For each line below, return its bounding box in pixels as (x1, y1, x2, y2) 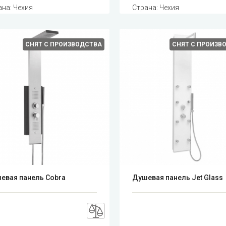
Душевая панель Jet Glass (132, 174, 223, 182)
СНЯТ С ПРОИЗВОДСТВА (25, 40, 102, 48)
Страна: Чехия (132, 3, 180, 12)
